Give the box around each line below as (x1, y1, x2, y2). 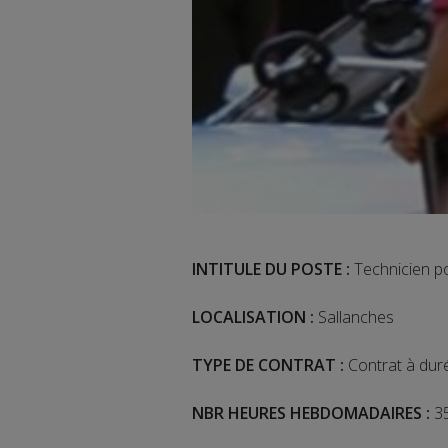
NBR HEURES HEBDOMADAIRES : (192, 402, 430, 425)
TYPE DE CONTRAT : (192, 354, 344, 377)
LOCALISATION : (192, 306, 318, 329)
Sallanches (318, 306, 394, 329)
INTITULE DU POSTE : (192, 258, 350, 281)
